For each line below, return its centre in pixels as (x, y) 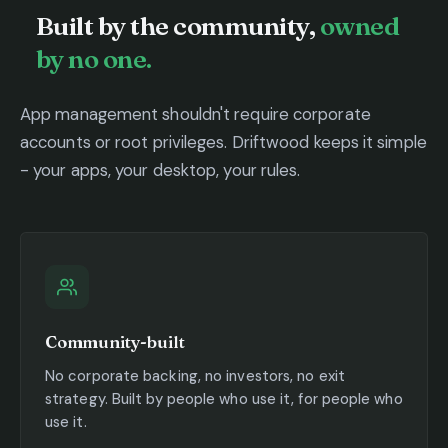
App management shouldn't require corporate (195, 113)
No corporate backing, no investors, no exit (195, 375)
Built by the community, (178, 25)
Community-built (115, 341)
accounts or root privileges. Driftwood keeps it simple (223, 141)
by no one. (94, 58)
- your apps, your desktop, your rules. (160, 169)
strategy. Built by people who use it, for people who (224, 398)
